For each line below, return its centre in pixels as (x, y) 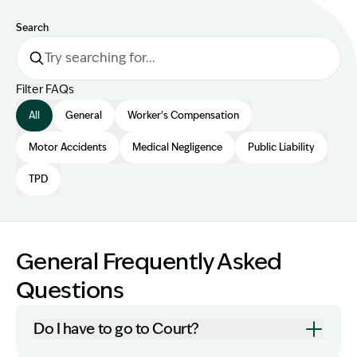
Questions (70, 290)
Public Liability (281, 147)
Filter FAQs (45, 90)
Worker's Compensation (183, 116)
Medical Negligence (177, 147)
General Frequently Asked (149, 261)
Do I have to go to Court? (116, 329)
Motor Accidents (68, 147)
